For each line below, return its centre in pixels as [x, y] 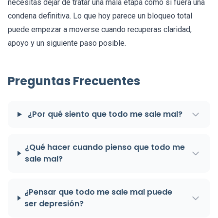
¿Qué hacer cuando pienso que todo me [105, 147]
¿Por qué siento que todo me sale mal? [105, 114]
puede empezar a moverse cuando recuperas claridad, [100, 30]
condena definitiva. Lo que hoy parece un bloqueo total [100, 16]
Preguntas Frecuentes [74, 81]
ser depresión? [54, 204]
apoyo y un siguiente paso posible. [67, 43]
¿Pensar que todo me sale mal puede [99, 192]
